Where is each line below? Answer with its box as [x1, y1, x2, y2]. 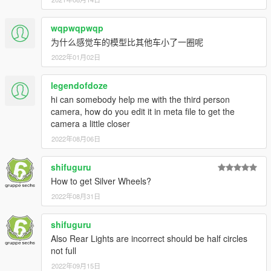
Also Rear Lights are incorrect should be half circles [51, 232, 247, 244]
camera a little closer [51, 117, 130, 129]
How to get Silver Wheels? [51, 174, 151, 187]
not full [51, 244, 76, 256]
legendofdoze [51, 79, 108, 91]
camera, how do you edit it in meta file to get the [51, 105, 235, 117]
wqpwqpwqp [51, 21, 103, 34]
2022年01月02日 [51, 51, 100, 62]
